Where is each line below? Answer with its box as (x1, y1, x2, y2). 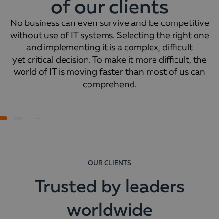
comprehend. (82, 80, 137, 89)
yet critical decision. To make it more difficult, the (12, 56, 207, 65)
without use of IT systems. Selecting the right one (10, 31, 209, 41)
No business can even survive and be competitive (10, 19, 209, 28)
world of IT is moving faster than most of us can (14, 68, 205, 77)
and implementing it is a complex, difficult (26, 44, 193, 53)
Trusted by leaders (34, 178, 185, 197)
